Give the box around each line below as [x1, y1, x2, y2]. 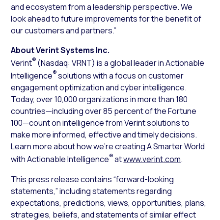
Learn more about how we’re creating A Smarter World [11, 141, 205, 152]
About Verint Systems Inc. [11, 44, 110, 55]
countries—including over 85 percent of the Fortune [11, 106, 197, 117]
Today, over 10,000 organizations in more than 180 [11, 94, 188, 105]
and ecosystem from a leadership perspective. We [11, 1, 193, 12]
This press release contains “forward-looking [11, 173, 174, 185]
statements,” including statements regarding [11, 185, 172, 196]
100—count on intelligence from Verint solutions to [11, 117, 190, 129]
